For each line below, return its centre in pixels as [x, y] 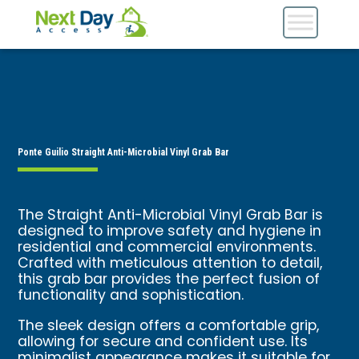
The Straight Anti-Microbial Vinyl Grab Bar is [171, 216]
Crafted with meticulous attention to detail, [170, 264]
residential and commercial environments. [167, 248]
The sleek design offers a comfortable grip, [169, 326]
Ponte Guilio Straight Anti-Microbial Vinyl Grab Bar [124, 152]
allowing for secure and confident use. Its [163, 342]
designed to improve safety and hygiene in [170, 232]
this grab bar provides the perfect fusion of [169, 280]
